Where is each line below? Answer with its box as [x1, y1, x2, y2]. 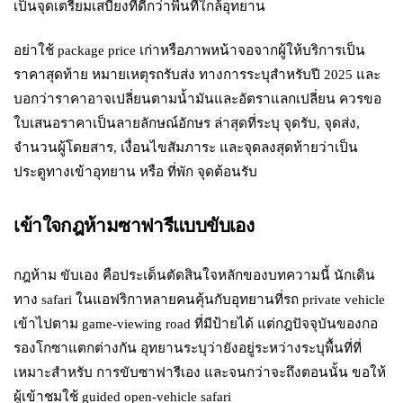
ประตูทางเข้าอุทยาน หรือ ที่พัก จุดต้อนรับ [13, 164, 258, 180]
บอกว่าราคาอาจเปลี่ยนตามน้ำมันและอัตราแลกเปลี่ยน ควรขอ [13, 91, 382, 107]
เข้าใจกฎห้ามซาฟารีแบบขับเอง [13, 215, 255, 237]
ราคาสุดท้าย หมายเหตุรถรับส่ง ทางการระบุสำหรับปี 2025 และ [13, 67, 381, 83]
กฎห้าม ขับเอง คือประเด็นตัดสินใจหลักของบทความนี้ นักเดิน [13, 266, 376, 282]
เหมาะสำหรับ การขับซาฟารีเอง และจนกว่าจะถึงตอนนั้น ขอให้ [13, 363, 387, 380]
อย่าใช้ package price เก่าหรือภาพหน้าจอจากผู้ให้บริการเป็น [13, 42, 366, 58]
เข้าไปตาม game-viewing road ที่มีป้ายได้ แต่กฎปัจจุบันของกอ [13, 315, 379, 331]
